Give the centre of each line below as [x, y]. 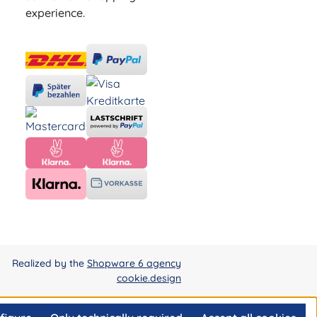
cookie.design [149, 278]
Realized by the [50, 264]
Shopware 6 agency [134, 264]
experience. [55, 13]
